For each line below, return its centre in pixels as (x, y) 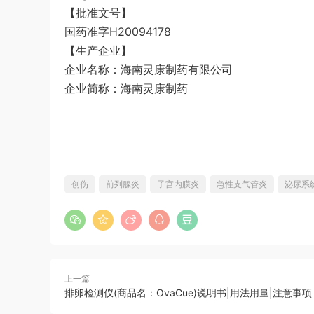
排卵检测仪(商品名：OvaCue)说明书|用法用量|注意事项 (188, 293)
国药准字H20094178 (118, 32)
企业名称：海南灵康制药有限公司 (149, 69)
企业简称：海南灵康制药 (126, 88)
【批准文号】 (98, 13)
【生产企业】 (98, 50)
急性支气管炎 (242, 184)
